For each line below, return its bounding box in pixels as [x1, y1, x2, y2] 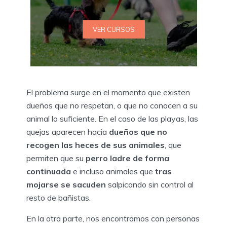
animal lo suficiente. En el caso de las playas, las [26, 113, 198, 124]
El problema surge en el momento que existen [26, 87, 190, 97]
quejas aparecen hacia [26, 126, 109, 137]
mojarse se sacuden [26, 179, 106, 190]
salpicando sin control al [106, 179, 194, 190]
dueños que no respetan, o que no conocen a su [26, 100, 198, 110]
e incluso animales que [71, 166, 155, 176]
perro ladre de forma [86, 153, 169, 163]
